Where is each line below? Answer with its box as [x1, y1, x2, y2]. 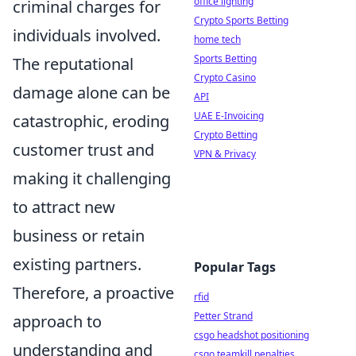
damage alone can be [13, 81, 170, 103]
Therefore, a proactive [13, 281, 174, 304]
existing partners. [13, 253, 141, 275]
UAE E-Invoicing [194, 109, 264, 122]
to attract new [13, 195, 115, 218]
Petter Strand [194, 309, 253, 323]
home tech [194, 33, 241, 46]
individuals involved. [13, 24, 161, 46]
